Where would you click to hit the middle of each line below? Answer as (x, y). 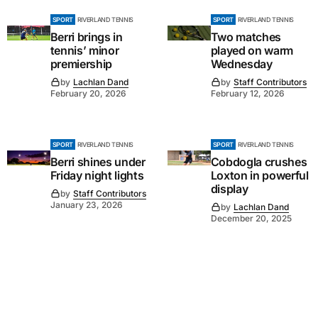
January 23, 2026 (86, 204)
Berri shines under (98, 161)
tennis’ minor (84, 50)
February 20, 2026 (88, 93)
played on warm (252, 50)
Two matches (246, 37)
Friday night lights (97, 175)
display (229, 188)
